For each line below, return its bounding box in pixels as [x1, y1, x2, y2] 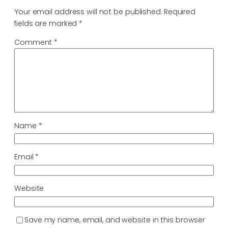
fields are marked [14, 18, 79, 29]
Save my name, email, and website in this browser [24, 215, 206, 225]
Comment [14, 37, 54, 48]
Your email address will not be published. [14, 7, 162, 17]
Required [163, 7, 196, 17]
